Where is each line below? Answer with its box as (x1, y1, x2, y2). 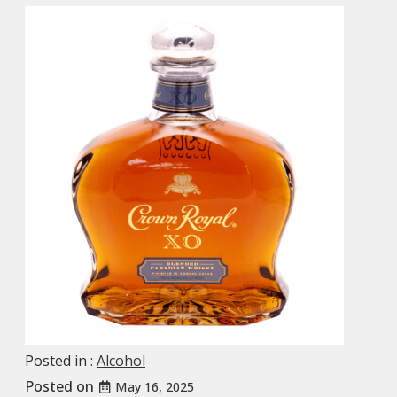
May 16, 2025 (115, 378, 194, 395)
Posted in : (25, 350, 97, 370)
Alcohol (97, 350, 145, 370)
